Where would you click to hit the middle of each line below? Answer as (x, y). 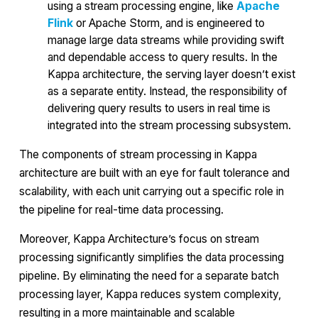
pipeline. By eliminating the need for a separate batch (149, 276)
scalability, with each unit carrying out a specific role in (152, 191)
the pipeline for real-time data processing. (121, 209)
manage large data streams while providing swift (166, 40)
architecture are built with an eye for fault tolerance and (154, 172)
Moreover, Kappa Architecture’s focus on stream (139, 239)
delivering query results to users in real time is (159, 108)
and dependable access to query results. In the (163, 57)
